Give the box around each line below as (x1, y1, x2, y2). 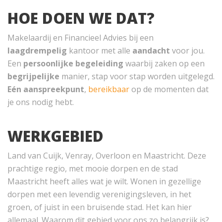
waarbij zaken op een (123, 57, 205, 69)
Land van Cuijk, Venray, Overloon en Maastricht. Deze (7, 150, 206, 161)
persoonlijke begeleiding (23, 57, 123, 69)
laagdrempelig (7, 45, 67, 56)
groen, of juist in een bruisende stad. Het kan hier (7, 201, 192, 213)
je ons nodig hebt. (7, 96, 74, 108)
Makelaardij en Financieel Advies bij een (7, 32, 154, 43)
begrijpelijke (7, 70, 61, 82)
